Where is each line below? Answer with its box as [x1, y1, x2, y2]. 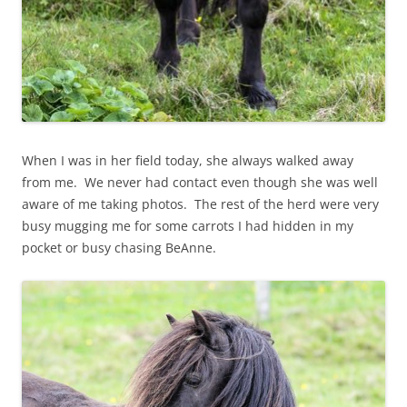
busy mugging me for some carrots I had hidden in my [22, 217, 353, 235]
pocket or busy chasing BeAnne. [22, 239, 216, 257]
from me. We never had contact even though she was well [22, 174, 378, 192]
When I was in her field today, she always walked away [22, 152, 353, 170]
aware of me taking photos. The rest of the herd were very [22, 195, 379, 213]
